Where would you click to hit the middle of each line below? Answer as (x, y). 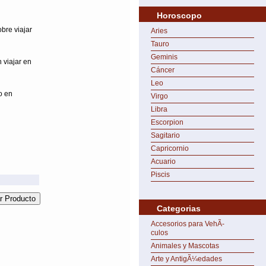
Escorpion (167, 122)
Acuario (163, 161)
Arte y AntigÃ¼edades (186, 259)
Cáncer (163, 70)
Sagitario (165, 135)
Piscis (160, 175)
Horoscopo (179, 15)
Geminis (164, 57)
